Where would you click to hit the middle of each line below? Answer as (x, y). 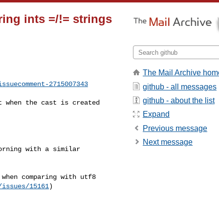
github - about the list (179, 100)
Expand (156, 114)
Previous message (175, 128)
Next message (168, 142)
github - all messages (180, 87)
